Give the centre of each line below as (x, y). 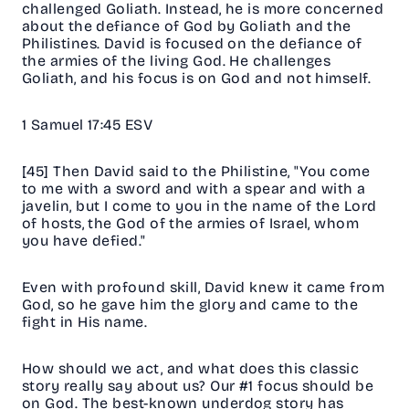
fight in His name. (87, 322)
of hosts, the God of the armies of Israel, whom (191, 224)
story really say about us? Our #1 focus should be (198, 386)
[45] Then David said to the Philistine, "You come (196, 172)
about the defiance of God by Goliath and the (187, 26)
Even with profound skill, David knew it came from (204, 288)
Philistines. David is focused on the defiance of (192, 44)
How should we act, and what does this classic (191, 369)
